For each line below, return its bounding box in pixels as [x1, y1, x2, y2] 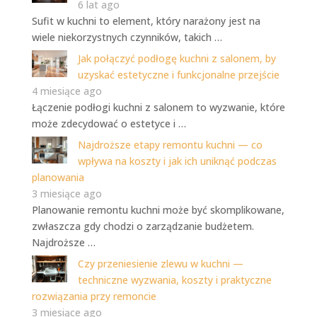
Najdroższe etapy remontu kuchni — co [77, 138, 263, 152]
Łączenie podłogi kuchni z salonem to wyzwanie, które [31, 100, 285, 115]
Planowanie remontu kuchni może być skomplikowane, [31, 203, 284, 217]
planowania [31, 171, 84, 185]
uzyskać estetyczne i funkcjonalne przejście [77, 68, 279, 82]
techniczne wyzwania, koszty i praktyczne [77, 273, 272, 287]
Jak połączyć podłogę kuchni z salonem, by [77, 52, 276, 66]
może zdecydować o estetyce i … [31, 117, 186, 131]
